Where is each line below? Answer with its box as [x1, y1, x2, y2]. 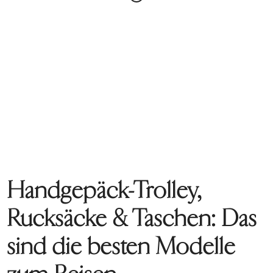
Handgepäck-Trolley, [7, 175, 201, 205]
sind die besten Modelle [7, 232, 236, 261]
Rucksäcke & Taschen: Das [7, 204, 257, 233]
